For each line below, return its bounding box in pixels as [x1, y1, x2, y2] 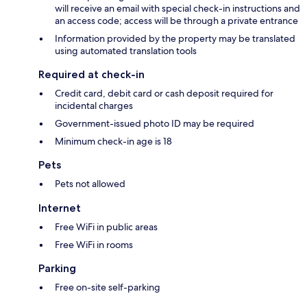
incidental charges [55, 99, 133, 112]
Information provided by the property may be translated [55, 32, 295, 45]
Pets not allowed [55, 177, 125, 191]
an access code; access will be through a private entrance [55, 14, 298, 27]
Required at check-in [38, 68, 145, 82]
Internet [38, 201, 81, 215]
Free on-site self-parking [55, 281, 160, 294]
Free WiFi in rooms [55, 238, 133, 251]
